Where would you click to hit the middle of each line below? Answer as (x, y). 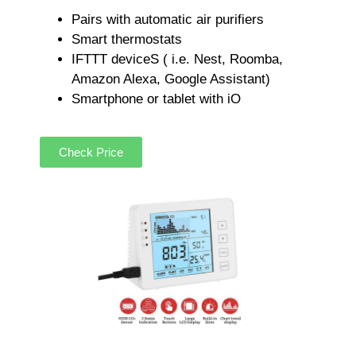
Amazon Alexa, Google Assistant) (171, 79)
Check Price (91, 152)
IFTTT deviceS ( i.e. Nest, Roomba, (177, 60)
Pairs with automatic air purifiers (168, 20)
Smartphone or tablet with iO (156, 99)
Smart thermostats (127, 40)
